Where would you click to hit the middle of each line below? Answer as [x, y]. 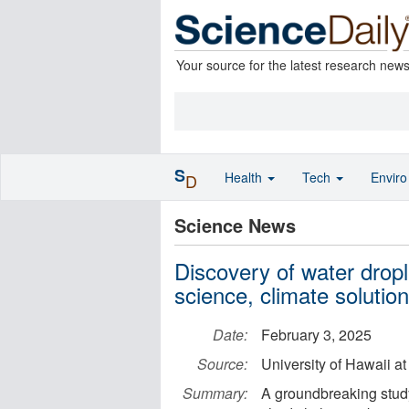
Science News [235, 225]
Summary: [215, 393]
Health [245, 177]
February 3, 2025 [316, 335]
